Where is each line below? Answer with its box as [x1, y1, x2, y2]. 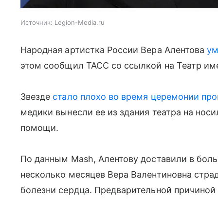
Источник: [20, 18, 53, 26]
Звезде [20, 91, 53, 102]
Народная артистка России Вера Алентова [20, 44, 207, 55]
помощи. [20, 122, 61, 133]
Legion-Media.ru [54, 18, 105, 26]
